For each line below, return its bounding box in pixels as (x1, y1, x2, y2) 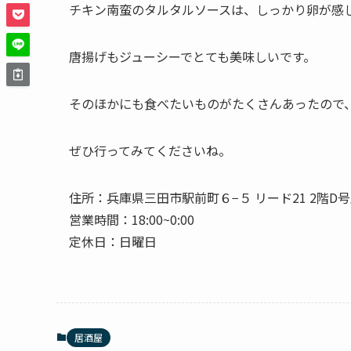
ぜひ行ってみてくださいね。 (69, 140, 231, 160)
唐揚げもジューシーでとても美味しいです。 (69, 46, 316, 66)
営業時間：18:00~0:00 (69, 209, 194, 229)
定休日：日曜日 (69, 231, 157, 251)
